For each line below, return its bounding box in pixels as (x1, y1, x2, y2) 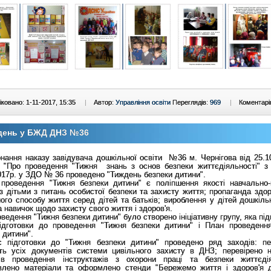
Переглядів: (172, 98, 210, 106)
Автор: (94, 98, 116, 106)
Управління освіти (116, 98, 171, 106)
